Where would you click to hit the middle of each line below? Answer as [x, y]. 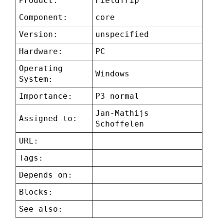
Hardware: [41, 52]
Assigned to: [48, 119]
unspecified [122, 35]
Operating [41, 69]
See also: [41, 209]
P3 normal [118, 96]
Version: [39, 35]
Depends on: [46, 175]
